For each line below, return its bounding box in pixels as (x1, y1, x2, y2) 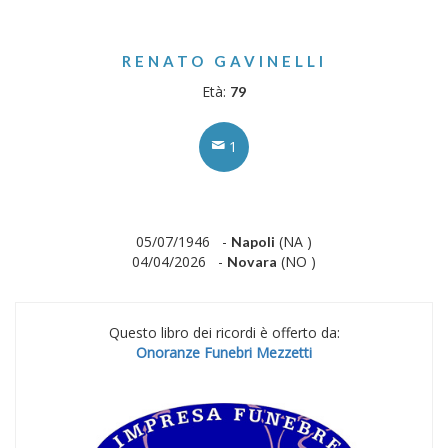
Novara (227, 253, 277, 270)
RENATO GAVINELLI (121, 52, 327, 70)
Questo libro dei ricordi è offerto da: (108, 323, 340, 342)
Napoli (231, 233, 275, 250)
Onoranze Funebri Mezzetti (136, 343, 312, 362)
